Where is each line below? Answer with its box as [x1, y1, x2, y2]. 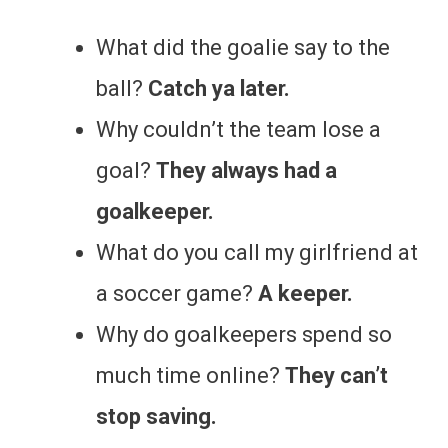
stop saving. [96, 404, 217, 430]
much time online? [96, 363, 285, 389]
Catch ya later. [148, 76, 290, 102]
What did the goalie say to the [96, 35, 390, 61]
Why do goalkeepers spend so [96, 322, 392, 348]
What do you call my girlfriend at [96, 240, 418, 266]
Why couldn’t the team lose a [96, 117, 381, 143]
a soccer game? [96, 281, 258, 307]
